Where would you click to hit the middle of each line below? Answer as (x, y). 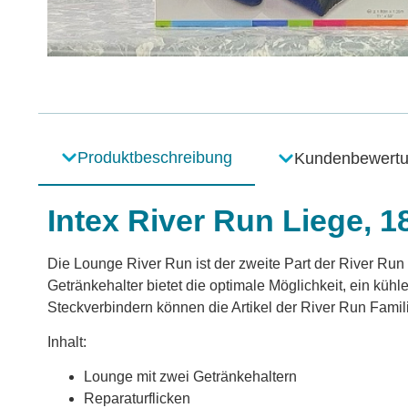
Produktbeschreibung (155, 157)
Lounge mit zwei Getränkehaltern (190, 377)
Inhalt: (67, 342)
